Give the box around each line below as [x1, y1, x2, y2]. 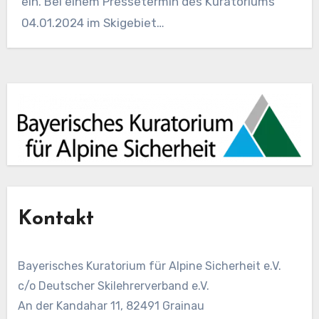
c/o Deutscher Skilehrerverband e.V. [17, 278, 209, 293]
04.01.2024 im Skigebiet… [21, 16, 164, 31]
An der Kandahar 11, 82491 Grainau [17, 298, 204, 313]
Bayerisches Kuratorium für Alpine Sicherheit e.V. [17, 258, 281, 273]
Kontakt [17, 209, 94, 229]
